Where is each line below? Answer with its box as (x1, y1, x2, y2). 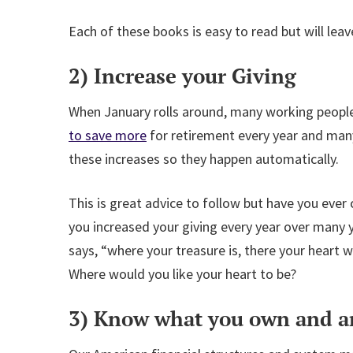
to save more (69, 126, 147, 144)
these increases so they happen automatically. (69, 150, 339, 168)
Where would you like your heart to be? (69, 265, 296, 283)
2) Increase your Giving (69, 62, 296, 89)
